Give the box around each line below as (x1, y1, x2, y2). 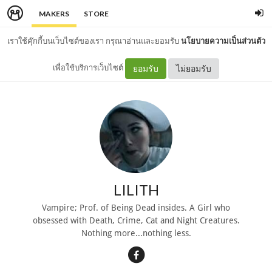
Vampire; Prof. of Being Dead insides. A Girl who (42, 202, 230, 212)
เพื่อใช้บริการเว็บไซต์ (53, 63, 125, 72)
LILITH (113, 181, 159, 199)
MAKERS (39, 9, 69, 18)
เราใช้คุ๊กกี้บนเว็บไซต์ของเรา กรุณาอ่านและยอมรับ (7, 36, 181, 46)
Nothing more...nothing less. (81, 228, 191, 238)
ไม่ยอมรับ (176, 63, 211, 73)
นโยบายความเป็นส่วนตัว (180, 36, 265, 46)
